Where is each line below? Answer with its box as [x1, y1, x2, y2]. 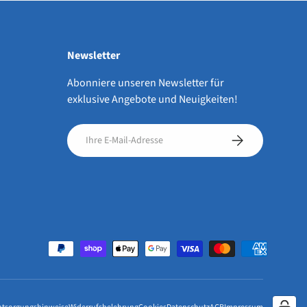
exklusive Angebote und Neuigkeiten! [67, 92, 238, 108]
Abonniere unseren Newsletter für [67, 75, 224, 91]
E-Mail [67, 124, 94, 138]
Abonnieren [228, 130, 278, 145]
